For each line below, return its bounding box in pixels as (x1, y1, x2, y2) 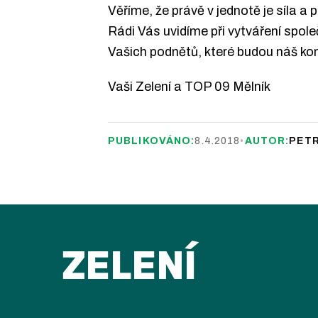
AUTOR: (244, 136, 290, 147)
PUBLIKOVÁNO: (108, 136, 195, 147)
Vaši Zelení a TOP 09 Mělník (108, 79, 270, 94)
